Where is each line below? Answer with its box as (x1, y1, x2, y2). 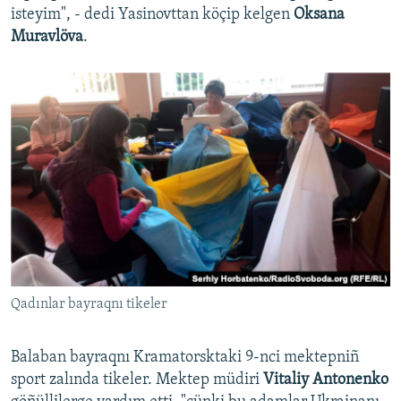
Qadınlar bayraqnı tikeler (11, 297, 167, 312)
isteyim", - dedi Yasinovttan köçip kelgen (11, 6, 294, 24)
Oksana (294, 6, 345, 24)
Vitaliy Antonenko (260, 371, 388, 389)
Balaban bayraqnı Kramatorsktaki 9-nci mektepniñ (11, 349, 359, 367)
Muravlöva (11, 29, 83, 47)
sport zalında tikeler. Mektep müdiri (11, 371, 260, 389)
